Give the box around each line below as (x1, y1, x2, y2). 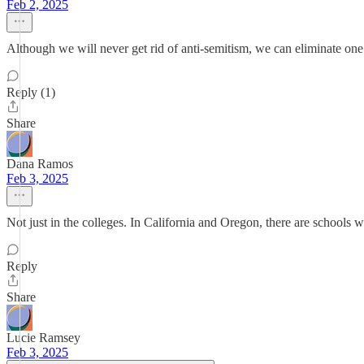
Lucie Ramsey (6, 331, 80, 344)
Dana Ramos (6, 157, 73, 171)
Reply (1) (6, 85, 55, 99)
